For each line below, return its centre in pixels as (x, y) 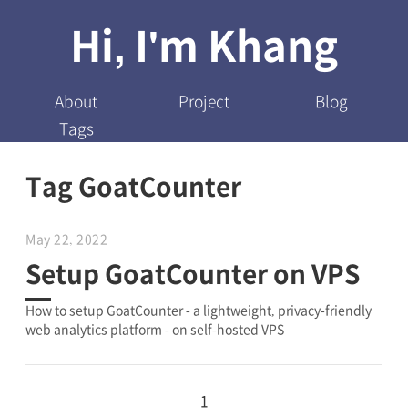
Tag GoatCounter (133, 186)
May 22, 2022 (66, 239)
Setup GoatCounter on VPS (193, 273)
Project (204, 101)
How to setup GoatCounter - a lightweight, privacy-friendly (199, 309)
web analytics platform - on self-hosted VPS (155, 328)
